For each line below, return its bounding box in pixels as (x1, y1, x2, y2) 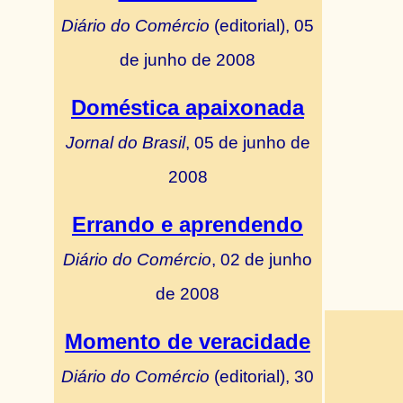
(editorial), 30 (210, 366, 314, 386)
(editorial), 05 (210, 15, 314, 35)
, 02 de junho (211, 249, 312, 269)
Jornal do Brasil (65, 132, 185, 152)
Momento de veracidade (65, 329, 310, 354)
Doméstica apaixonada (71, 95, 304, 120)
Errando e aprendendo (72, 212, 303, 237)
